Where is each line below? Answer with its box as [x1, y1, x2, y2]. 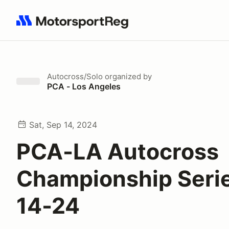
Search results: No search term [16, 21, 135, 31]
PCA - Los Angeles [47, 81, 121, 91]
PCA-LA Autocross [16, 138, 219, 165]
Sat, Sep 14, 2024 [29, 120, 97, 130]
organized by [103, 72, 152, 81]
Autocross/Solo [47, 72, 103, 81]
